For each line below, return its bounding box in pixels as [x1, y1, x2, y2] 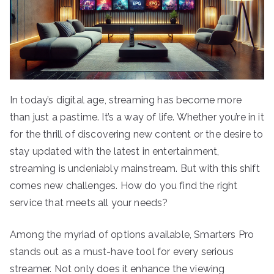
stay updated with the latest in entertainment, [10, 145, 220, 157]
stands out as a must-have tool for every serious [10, 245, 234, 257]
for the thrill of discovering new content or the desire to [10, 128, 264, 140]
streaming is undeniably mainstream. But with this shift [10, 162, 260, 174]
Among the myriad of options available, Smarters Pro [10, 228, 254, 240]
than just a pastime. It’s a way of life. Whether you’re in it [10, 111, 264, 123]
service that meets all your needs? [10, 196, 168, 209]
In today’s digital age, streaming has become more [10, 94, 242, 106]
